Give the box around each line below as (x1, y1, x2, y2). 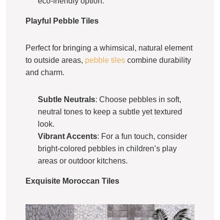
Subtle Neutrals (38, 95, 95, 104)
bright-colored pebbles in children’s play (38, 144, 177, 153)
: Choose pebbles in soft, (95, 95, 181, 104)
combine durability (125, 56, 191, 65)
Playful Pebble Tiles (26, 17, 99, 26)
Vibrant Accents (38, 132, 97, 141)
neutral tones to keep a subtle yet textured (38, 108, 182, 116)
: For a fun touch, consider (97, 132, 187, 141)
